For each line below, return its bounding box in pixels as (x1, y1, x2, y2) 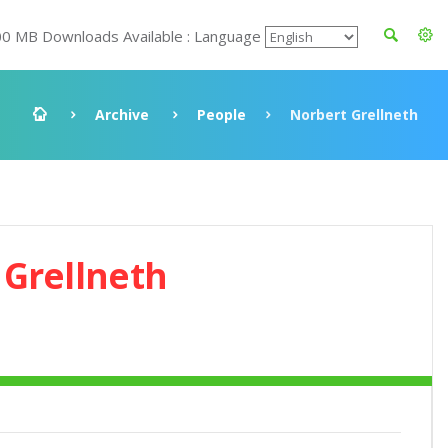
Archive (95, 105, 149, 124)
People (197, 105, 246, 124)
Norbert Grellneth (290, 105, 418, 124)
